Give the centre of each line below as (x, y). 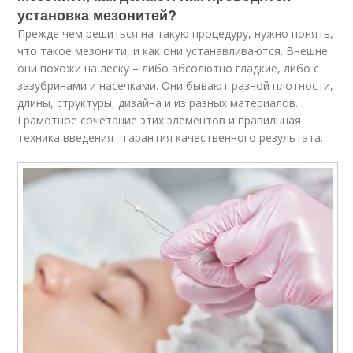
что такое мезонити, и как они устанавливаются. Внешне (173, 50)
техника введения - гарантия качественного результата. (171, 137)
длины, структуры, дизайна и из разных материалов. (158, 102)
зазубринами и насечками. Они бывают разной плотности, (176, 85)
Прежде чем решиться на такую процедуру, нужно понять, (176, 33)
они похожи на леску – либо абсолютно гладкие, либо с (169, 68)
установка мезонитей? (97, 15)
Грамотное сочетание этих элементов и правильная (160, 120)
